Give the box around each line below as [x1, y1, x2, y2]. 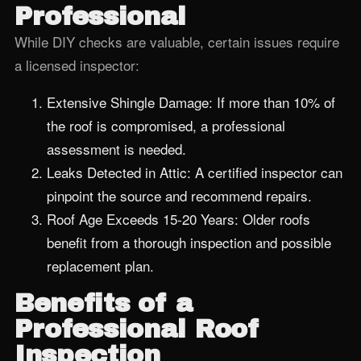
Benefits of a [15, 289, 193, 317]
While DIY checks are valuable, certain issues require [15, 31, 339, 52]
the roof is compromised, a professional [47, 115, 285, 135]
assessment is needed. [47, 139, 186, 159]
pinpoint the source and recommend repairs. [47, 185, 312, 205]
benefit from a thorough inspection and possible [47, 232, 331, 252]
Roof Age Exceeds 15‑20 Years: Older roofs [47, 209, 310, 229]
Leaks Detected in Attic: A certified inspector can [47, 162, 342, 182]
